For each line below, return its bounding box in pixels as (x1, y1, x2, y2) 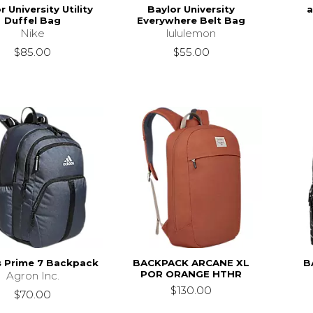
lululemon (166, 26, 217, 40)
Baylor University (147, 3, 235, 15)
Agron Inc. (6, 268, 59, 282)
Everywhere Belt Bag (137, 14, 246, 26)
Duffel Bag (4, 14, 61, 26)
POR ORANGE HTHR (140, 268, 242, 279)
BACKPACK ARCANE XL (133, 256, 250, 268)
